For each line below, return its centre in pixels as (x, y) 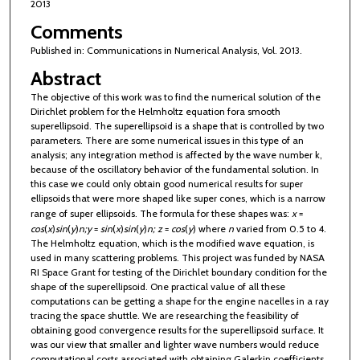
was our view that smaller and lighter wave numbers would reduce (174, 345)
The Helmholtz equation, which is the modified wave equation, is (172, 243)
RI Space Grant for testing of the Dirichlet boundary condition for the (178, 272)
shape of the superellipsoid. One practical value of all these (157, 287)
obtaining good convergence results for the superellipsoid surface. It (177, 330)
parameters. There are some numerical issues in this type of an (167, 141)
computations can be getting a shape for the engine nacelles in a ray (179, 301)
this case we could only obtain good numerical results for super (166, 184)
